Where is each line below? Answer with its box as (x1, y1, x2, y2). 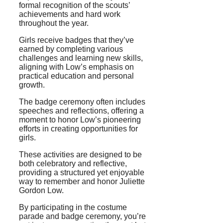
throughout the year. (19, 18, 89, 27)
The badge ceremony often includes (19, 97, 145, 106)
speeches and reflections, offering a (19, 106, 144, 115)
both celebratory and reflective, (19, 159, 127, 168)
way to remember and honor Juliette (19, 177, 145, 186)
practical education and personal (19, 71, 134, 80)
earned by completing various (19, 44, 123, 53)
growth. (19, 80, 45, 89)
